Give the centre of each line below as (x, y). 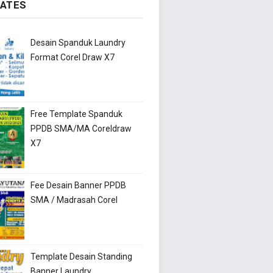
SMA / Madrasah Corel (74, 200)
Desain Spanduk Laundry (78, 43)
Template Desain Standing (82, 257)
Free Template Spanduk (77, 114)
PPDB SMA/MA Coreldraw (81, 129)
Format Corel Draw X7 (73, 57)
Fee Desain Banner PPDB (79, 185)
